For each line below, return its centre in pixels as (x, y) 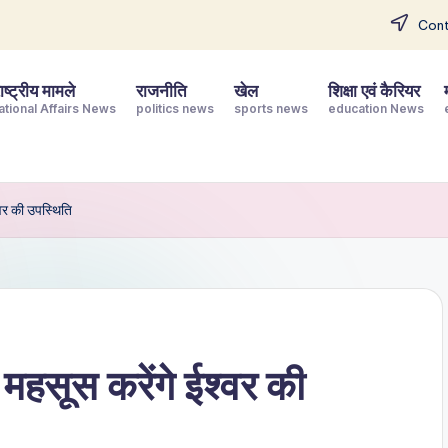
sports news (271, 108)
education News (376, 108)
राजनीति (162, 91)
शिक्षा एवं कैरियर (374, 91)
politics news (175, 108)
